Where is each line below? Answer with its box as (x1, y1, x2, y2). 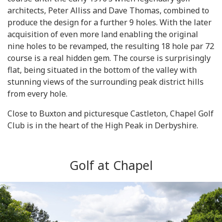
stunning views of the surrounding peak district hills (7, 76, 204, 87)
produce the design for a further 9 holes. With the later (7, 17, 212, 28)
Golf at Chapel (69, 157, 153, 173)
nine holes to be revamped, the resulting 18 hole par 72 (7, 41, 214, 52)
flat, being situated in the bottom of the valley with (7, 64, 197, 75)
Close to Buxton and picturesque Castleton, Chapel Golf (7, 108, 214, 119)
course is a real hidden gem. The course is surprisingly (7, 53, 211, 63)
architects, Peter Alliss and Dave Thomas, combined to (7, 5, 209, 16)
